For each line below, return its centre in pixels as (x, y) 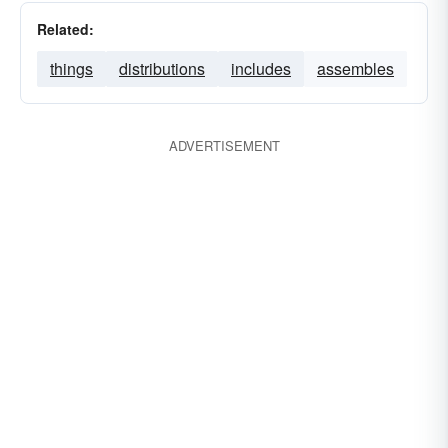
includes (261, 68)
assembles (355, 68)
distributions (162, 68)
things (71, 68)
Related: (65, 29)
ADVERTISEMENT (224, 145)
